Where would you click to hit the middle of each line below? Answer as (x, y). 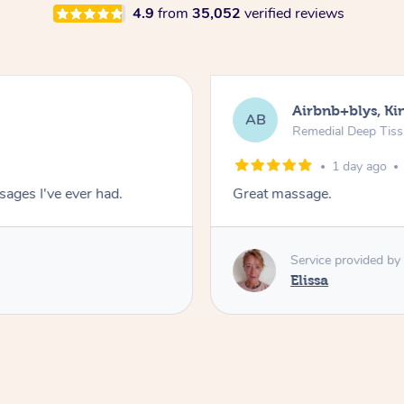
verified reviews (294, 14)
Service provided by (346, 260)
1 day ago (360, 167)
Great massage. (283, 194)
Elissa (310, 280)
